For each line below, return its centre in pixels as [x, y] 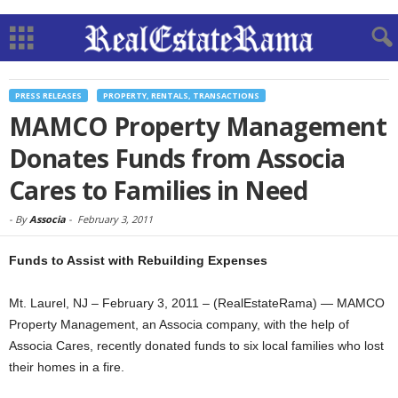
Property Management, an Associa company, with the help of [179, 324]
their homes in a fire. [67, 367]
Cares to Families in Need [159, 190]
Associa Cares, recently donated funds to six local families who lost [196, 346]
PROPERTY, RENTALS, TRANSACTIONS [181, 96]
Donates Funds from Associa [177, 158]
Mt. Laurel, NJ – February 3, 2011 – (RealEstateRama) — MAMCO [197, 303]
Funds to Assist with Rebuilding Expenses [138, 260]
